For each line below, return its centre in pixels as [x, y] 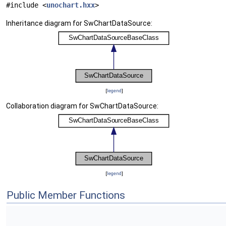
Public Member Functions [66, 195]
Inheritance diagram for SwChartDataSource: [79, 23]
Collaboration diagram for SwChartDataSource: [82, 106]
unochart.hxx [71, 5]
